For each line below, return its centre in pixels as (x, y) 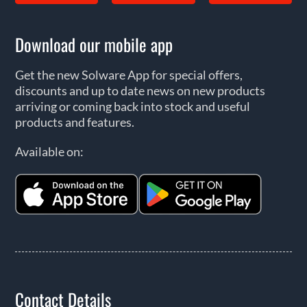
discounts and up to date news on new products (140, 91)
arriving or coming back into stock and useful (132, 107)
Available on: (49, 152)
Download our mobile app (94, 45)
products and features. (74, 122)
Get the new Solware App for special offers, (128, 75)
